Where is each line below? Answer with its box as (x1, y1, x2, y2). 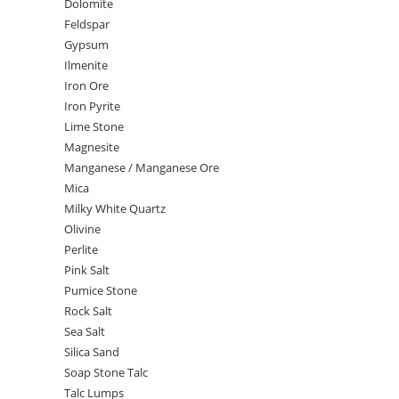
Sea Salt (64, 323, 105, 339)
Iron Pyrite (64, 98, 120, 114)
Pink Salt (64, 262, 110, 278)
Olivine (64, 221, 101, 237)
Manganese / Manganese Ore (64, 159, 219, 175)
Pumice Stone (64, 282, 137, 298)
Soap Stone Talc (64, 364, 148, 380)
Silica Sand (64, 344, 119, 360)
